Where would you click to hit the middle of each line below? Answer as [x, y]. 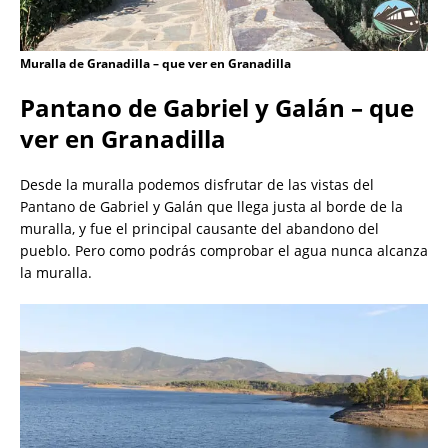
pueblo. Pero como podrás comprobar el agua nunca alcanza [224, 251]
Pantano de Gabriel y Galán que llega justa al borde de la [211, 207]
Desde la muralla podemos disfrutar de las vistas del [197, 185]
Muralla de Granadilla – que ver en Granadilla [155, 64]
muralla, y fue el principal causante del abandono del [199, 229]
